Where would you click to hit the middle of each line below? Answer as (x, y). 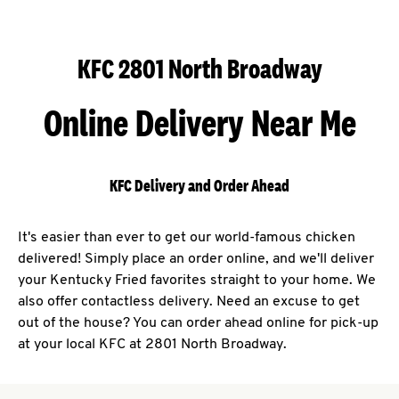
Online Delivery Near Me (199, 123)
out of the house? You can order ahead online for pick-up (198, 324)
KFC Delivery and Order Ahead (199, 186)
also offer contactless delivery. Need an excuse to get (189, 302)
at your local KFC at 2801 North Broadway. (152, 345)
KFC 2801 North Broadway (199, 69)
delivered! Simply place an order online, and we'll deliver (196, 260)
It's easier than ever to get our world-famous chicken (187, 238)
